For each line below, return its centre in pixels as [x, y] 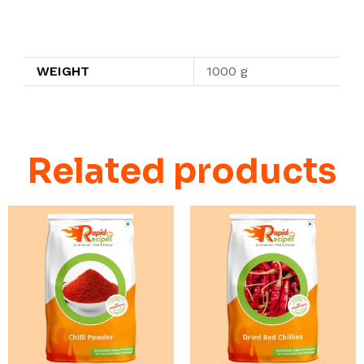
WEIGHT [63, 71]
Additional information [97, 32]
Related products [182, 171]
